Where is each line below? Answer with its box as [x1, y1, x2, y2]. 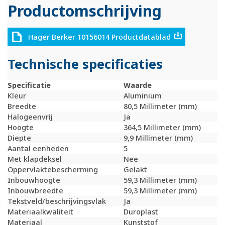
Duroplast [124, 207, 158, 217]
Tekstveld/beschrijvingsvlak [8, 196, 106, 206]
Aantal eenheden [8, 144, 69, 154]
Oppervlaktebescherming [8, 165, 98, 175]
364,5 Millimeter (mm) [124, 123, 201, 133]
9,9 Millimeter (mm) [124, 133, 193, 143]
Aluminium [124, 91, 162, 101]
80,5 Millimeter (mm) [124, 101, 197, 111]
